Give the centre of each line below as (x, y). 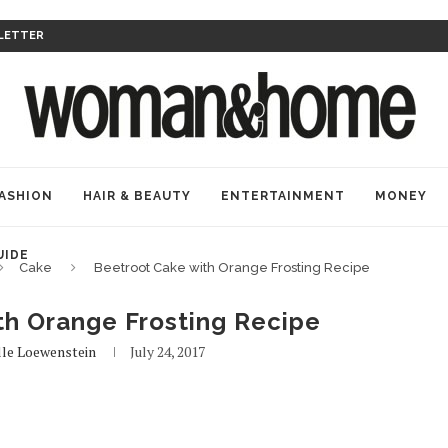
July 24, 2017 (168, 351)
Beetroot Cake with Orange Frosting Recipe (232, 267)
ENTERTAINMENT (283, 196)
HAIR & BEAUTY (137, 196)
